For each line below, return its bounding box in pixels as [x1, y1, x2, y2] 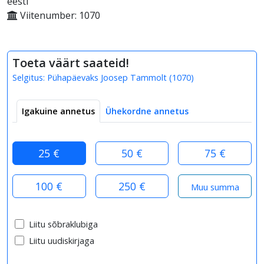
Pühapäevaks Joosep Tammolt [47, 71, 167, 83]
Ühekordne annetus [105, 105, 189, 117]
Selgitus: [12, 71, 47, 83]
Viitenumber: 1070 [18, 8, 100, 22]
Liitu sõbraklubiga [29, 218, 98, 230]
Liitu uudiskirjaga [29, 235, 94, 246]
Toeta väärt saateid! [12, 54, 129, 71]
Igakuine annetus [22, 105, 95, 117]
